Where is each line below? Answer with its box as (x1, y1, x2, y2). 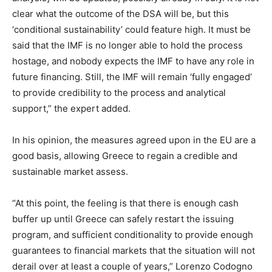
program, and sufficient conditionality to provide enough (12, 228, 253, 240)
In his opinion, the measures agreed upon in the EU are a (12, 134, 256, 146)
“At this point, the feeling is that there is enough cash (12, 197, 239, 209)
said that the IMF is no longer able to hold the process (12, 39, 243, 51)
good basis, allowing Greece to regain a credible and (12, 149, 237, 161)
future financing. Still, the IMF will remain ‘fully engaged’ (12, 70, 252, 83)
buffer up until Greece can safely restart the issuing (12, 212, 234, 225)
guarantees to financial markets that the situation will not (12, 244, 255, 256)
